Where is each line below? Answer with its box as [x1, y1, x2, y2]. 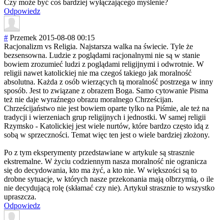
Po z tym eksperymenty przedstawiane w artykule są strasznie [4, 148, 194, 157]
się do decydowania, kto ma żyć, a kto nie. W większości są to [4, 166, 197, 175]
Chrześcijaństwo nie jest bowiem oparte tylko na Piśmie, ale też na [4, 104, 209, 113]
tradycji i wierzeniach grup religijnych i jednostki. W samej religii [4, 113, 206, 122]
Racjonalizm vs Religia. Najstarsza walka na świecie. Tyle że [4, 42, 193, 51]
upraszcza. [4, 192, 36, 201]
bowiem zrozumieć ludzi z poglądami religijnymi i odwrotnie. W [4, 60, 204, 69]
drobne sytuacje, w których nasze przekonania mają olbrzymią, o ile [4, 175, 214, 184]
